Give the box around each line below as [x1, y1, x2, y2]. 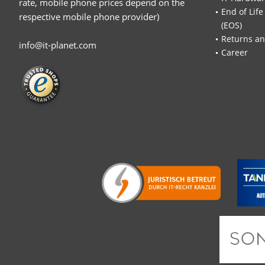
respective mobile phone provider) [19, 11, 159, 23]
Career [221, 47, 248, 59]
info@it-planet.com [19, 39, 96, 51]
